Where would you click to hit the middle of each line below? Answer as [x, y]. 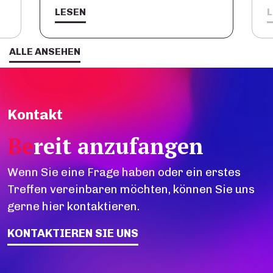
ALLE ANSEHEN [45, 52]
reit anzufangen [119, 146]
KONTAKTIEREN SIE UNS [73, 233]
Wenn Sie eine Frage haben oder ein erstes [124, 172]
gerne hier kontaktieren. [73, 207]
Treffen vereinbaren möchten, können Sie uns [131, 190]
